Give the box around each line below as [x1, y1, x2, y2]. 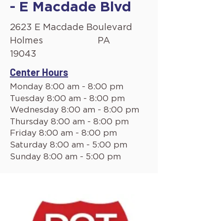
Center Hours [10, 66, 68, 78]
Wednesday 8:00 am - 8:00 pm [10, 106, 139, 114]
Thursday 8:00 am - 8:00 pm [10, 117, 129, 126]
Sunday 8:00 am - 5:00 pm [10, 152, 121, 161]
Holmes [10, 37, 43, 45]
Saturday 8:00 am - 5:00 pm [10, 141, 127, 149]
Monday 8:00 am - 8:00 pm [10, 82, 123, 91]
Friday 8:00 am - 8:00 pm [10, 129, 117, 137]
